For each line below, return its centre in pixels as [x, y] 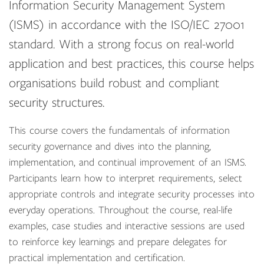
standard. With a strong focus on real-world [121, 44]
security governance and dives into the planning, [110, 147]
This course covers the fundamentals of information [119, 131]
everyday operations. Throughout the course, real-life [121, 210]
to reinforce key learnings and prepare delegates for [118, 242]
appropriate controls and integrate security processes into [132, 194]
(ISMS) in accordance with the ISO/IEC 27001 [127, 25]
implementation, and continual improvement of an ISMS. [128, 163]
